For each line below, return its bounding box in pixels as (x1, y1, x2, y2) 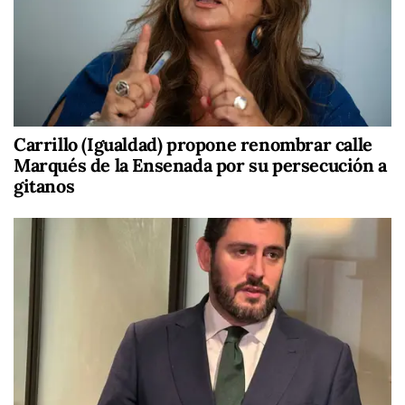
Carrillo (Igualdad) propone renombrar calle (14, 132, 372, 155)
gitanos (14, 174, 75, 197)
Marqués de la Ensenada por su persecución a (14, 153, 387, 176)
